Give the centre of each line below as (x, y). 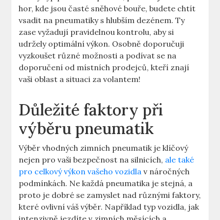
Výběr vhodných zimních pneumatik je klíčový (104, 148)
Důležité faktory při (91, 110)
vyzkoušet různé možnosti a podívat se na (98, 56)
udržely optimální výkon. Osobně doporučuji (102, 44)
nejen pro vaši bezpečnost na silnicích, (92, 160)
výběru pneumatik (86, 129)
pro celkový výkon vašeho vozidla (80, 172)
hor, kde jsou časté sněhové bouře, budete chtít (107, 9)
